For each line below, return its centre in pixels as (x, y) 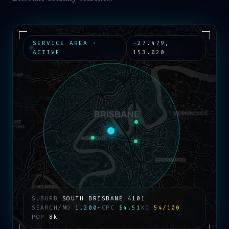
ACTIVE (47, 52)
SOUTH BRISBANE (93, 198)
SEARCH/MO (54, 208)
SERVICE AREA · (65, 43)
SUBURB (47, 198)
